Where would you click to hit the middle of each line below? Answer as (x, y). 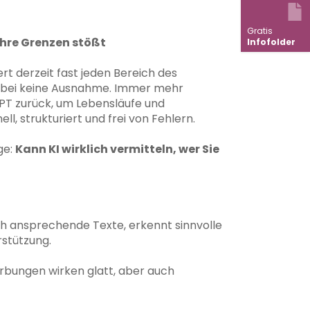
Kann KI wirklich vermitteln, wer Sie (117, 149)
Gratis (260, 31)
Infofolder (271, 42)
